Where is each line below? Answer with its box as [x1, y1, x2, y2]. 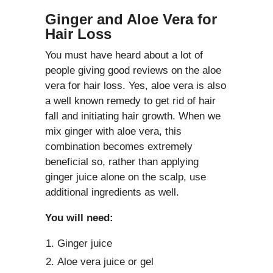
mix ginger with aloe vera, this [45, 126, 182, 138]
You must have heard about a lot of [45, 49, 203, 62]
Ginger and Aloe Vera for [45, 11, 217, 28]
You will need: [45, 212, 113, 224]
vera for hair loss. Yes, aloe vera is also [45, 80, 226, 92]
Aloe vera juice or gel [57, 256, 154, 268]
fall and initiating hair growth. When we [45, 110, 221, 122]
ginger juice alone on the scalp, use [45, 171, 206, 183]
